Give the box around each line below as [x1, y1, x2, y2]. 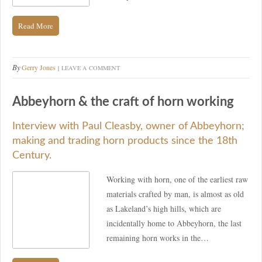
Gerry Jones [22, 62, 56, 72]
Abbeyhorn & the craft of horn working [12, 95, 234, 108]
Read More [18, 20, 53, 31]
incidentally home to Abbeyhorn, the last [106, 218, 242, 229]
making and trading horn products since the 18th [12, 136, 237, 147]
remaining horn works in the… [106, 232, 209, 244]
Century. [12, 150, 51, 161]
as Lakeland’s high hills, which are [106, 203, 221, 215]
